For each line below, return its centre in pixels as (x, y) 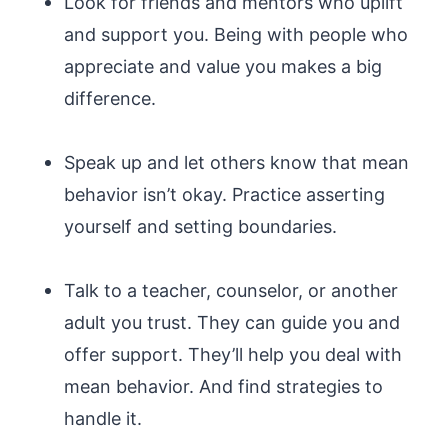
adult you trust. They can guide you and (232, 322)
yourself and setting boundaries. (200, 226)
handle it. (103, 418)
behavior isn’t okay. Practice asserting (224, 194)
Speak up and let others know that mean (236, 162)
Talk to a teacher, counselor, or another (231, 290)
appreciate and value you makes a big (223, 66)
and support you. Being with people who (236, 34)
